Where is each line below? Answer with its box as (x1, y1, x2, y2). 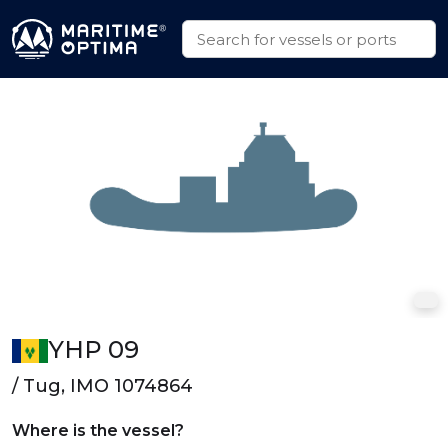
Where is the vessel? (12, 421, 184, 440)
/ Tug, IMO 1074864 (12, 375, 193, 397)
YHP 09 (47, 335, 139, 364)
